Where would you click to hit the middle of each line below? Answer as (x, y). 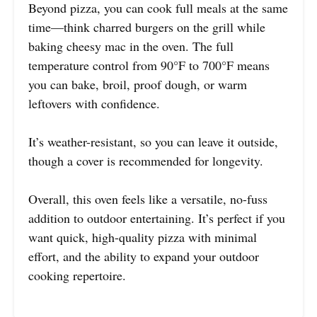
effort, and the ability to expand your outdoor (144, 257)
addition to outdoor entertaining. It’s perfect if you (157, 218)
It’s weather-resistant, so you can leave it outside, (153, 142)
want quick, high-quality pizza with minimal (143, 237)
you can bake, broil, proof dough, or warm (138, 85)
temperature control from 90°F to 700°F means (149, 65)
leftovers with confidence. (94, 104)
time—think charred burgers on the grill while (147, 27)
